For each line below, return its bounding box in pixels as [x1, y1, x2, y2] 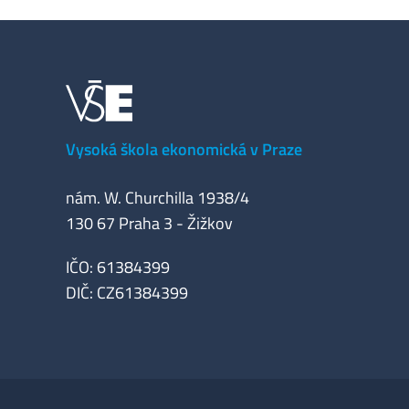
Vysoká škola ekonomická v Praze [66, 137, 302, 162]
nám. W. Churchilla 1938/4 [66, 185, 249, 210]
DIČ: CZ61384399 [66, 280, 188, 305]
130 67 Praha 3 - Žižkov [66, 211, 233, 236]
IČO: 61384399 [66, 255, 170, 279]
